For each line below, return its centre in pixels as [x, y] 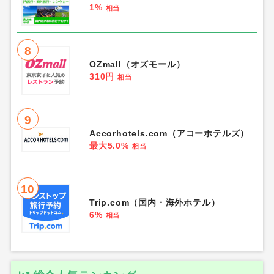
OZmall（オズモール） [137, 64]
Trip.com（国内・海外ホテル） [154, 202]
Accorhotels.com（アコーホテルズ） [169, 133]
